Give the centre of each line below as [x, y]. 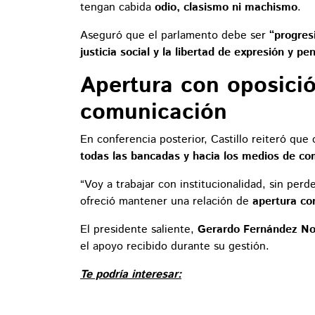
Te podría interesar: [131, 275]
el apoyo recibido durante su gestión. [175, 247]
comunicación [154, 113]
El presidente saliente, [139, 230]
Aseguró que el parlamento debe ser [175, 36]
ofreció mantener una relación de [166, 202]
